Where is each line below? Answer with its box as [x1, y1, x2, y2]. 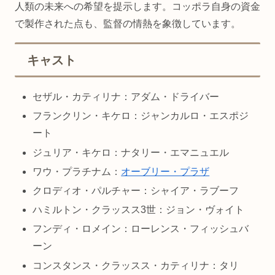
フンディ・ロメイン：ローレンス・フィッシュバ [33, 223, 249, 234]
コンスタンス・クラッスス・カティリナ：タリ [33, 260, 239, 271]
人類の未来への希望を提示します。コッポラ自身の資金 [15, 1, 260, 12]
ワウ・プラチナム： [33, 166, 122, 177]
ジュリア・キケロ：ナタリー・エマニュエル [33, 147, 230, 158]
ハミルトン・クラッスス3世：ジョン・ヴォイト [33, 204, 245, 215]
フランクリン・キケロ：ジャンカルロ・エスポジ [33, 110, 249, 122]
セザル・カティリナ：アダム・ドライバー [33, 91, 220, 103]
